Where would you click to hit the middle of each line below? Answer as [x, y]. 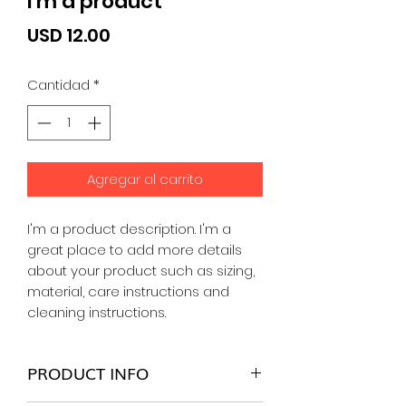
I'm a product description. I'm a [129, 228]
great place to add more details [135, 249]
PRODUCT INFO [88, 372]
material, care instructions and [128, 291]
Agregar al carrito [145, 179]
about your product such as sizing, [141, 270]
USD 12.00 [69, 35]
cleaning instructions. [97, 312]
